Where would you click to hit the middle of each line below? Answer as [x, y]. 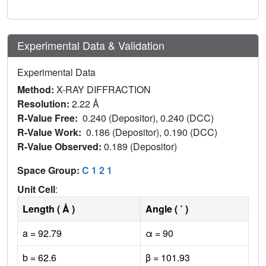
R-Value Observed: [61, 146]
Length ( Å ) [49, 208]
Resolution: [45, 103]
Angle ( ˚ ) [167, 208]
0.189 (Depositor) [142, 146]
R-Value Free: [50, 118]
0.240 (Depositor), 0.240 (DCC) [149, 118]
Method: [37, 89]
